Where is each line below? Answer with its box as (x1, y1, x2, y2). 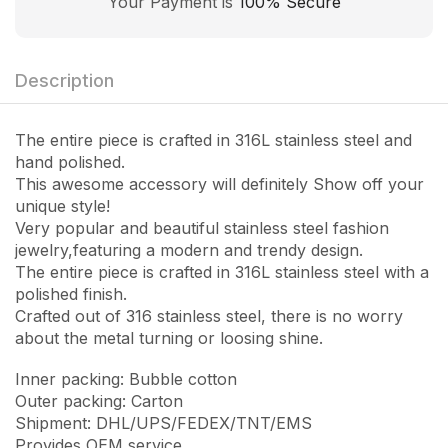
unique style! (15, 196, 110, 217)
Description (15, 70, 114, 92)
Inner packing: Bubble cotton (15, 368, 237, 389)
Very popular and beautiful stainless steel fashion (15, 218, 389, 239)
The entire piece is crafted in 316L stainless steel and (15, 130, 412, 151)
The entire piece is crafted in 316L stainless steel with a (15, 262, 429, 283)
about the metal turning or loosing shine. (15, 328, 323, 349)
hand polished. (15, 152, 125, 173)
